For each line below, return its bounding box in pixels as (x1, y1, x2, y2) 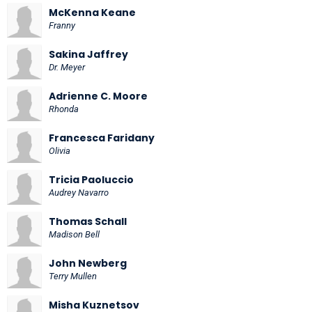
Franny (49, 19, 75, 31)
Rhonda (49, 103, 79, 114)
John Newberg (49, 256, 127, 270)
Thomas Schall (49, 214, 127, 228)
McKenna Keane (49, 5, 136, 19)
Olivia (49, 145, 70, 156)
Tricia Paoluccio (49, 172, 134, 187)
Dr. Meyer (49, 61, 85, 72)
